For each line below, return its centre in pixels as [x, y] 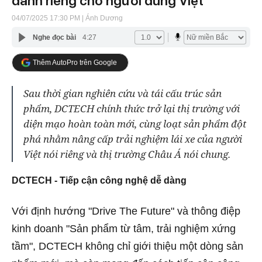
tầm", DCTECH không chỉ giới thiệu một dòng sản [127, 246]
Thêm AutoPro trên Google [75, 62]
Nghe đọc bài [54, 37]
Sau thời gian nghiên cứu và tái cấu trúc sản [123, 93]
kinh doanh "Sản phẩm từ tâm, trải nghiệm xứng [124, 228]
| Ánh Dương [101, 18]
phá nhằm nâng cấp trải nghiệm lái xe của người [133, 139]
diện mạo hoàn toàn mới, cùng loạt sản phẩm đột [135, 124]
